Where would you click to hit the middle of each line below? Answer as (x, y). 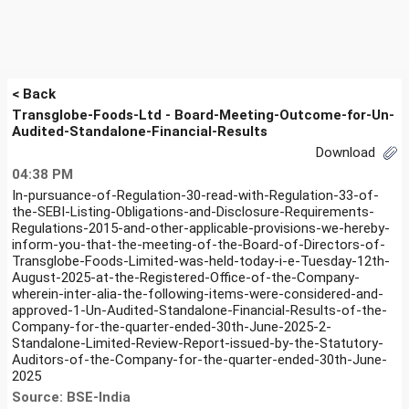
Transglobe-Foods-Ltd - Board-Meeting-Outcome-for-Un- (203, 115)
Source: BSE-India (71, 397)
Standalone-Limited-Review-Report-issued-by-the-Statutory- (198, 343)
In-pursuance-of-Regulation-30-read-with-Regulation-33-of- (195, 195)
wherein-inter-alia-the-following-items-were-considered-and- (198, 294)
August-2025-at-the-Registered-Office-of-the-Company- (186, 277)
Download (347, 152)
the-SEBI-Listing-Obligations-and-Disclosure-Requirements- (193, 211)
